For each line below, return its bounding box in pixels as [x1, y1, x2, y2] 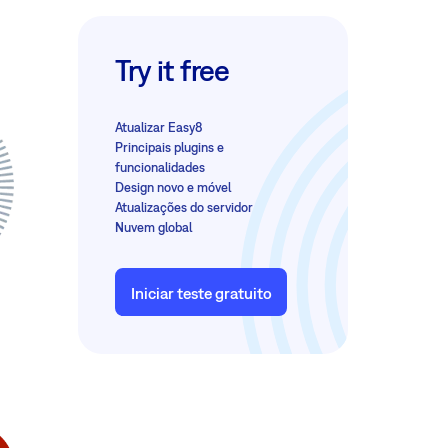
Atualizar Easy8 [115, 120, 203, 136]
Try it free [115, 53, 230, 88]
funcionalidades [115, 160, 206, 176]
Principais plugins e [115, 140, 225, 156]
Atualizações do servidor [115, 200, 254, 216]
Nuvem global [115, 220, 193, 236]
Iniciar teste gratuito [130, 283, 272, 302]
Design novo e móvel [115, 180, 232, 196]
